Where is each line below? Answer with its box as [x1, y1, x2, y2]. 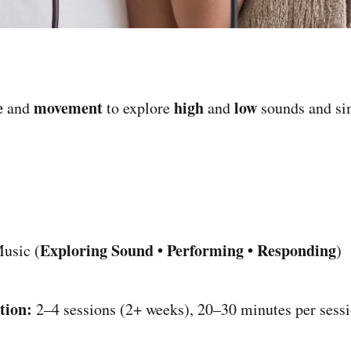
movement [34, 96, 103, 119]
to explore [103, 96, 174, 118]
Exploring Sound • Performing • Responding [40, 238, 336, 262]
